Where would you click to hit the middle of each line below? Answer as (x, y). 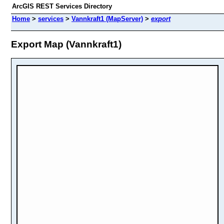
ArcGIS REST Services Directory (62, 6)
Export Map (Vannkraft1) (66, 44)
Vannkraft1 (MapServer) (107, 19)
